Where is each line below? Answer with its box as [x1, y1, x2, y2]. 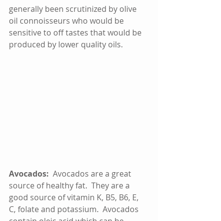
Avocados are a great [53, 168, 133, 179]
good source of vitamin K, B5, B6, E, [9, 191, 141, 203]
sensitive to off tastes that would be [9, 27, 144, 38]
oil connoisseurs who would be [9, 15, 126, 27]
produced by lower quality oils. [9, 39, 131, 50]
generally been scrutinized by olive [9, 3, 139, 15]
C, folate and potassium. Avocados [9, 203, 141, 215]
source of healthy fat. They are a [9, 180, 132, 191]
